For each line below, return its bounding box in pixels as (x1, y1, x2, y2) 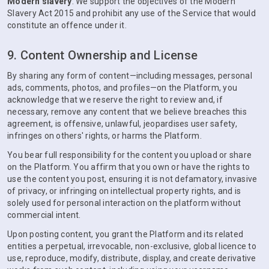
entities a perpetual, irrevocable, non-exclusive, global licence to (7, 241, 256, 251)
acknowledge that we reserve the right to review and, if (7, 95, 223, 104)
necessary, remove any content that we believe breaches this (7, 107, 247, 116)
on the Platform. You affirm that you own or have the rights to (7, 162, 250, 172)
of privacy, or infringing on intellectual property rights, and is (7, 186, 241, 196)
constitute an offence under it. (7, 20, 127, 30)
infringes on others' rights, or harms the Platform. (7, 131, 202, 141)
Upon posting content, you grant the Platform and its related (7, 229, 243, 239)
